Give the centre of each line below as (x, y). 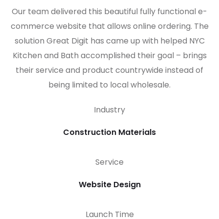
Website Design (109, 185)
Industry (109, 110)
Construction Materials (109, 132)
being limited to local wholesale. (109, 85)
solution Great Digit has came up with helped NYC (109, 41)
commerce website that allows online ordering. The (109, 26)
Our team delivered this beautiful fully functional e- (109, 11)
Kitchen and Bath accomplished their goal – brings (109, 55)
